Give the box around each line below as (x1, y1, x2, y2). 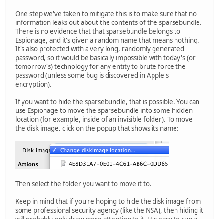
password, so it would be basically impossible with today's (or (15, 53, 196, 62)
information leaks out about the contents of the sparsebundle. (15, 18, 202, 27)
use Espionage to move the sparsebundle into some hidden (15, 106, 193, 115)
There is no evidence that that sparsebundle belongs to (15, 26, 180, 36)
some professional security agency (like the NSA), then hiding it (15, 205, 203, 215)
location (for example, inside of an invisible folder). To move (15, 114, 193, 124)
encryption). (15, 79, 52, 88)
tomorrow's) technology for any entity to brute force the (15, 62, 186, 71)
